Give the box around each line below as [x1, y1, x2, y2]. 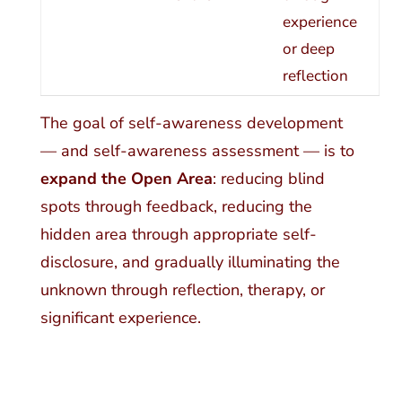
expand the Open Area [39, 168, 213, 190]
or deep [282, 39, 335, 60]
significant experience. [39, 307, 201, 329]
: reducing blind [212, 168, 325, 190]
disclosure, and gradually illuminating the [39, 251, 340, 274]
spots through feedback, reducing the [39, 196, 312, 218]
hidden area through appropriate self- [39, 223, 317, 246]
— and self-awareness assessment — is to [39, 140, 354, 162]
